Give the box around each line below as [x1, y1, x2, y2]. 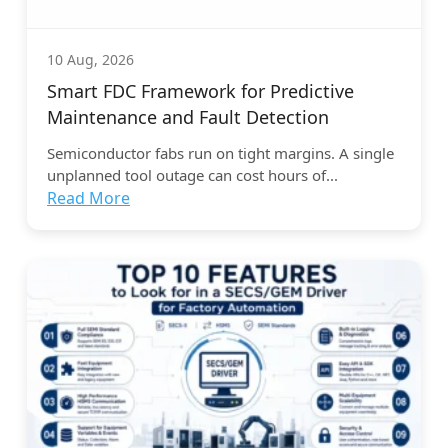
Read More [47, 187, 130, 210]
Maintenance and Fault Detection [47, 105, 329, 130]
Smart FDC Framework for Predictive [47, 79, 354, 104]
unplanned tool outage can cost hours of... [47, 165, 338, 186]
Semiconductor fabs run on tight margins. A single [47, 143, 394, 164]
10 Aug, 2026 [47, 50, 134, 70]
